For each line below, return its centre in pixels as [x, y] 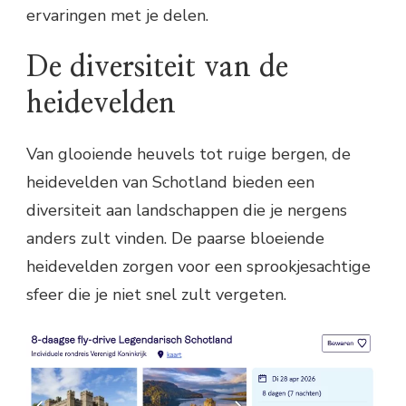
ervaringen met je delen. [117, 16]
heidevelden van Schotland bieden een [170, 182]
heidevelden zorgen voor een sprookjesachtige [198, 266]
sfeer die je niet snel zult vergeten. [156, 294]
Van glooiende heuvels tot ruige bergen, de [188, 154]
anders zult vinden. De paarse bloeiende [175, 238]
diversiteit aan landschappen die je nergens [187, 210]
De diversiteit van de [157, 68]
